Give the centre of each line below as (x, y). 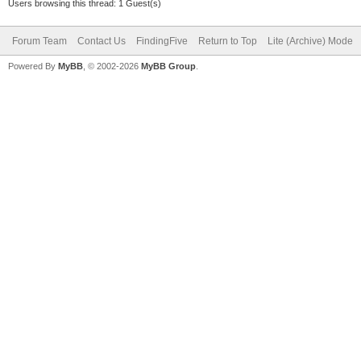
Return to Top (228, 41)
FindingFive (162, 41)
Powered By (33, 66)
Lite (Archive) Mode (310, 41)
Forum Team (39, 41)
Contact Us (102, 41)
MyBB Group (168, 66)
